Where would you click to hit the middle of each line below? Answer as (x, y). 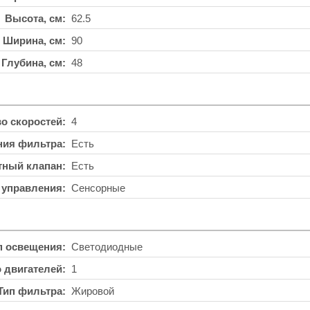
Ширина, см (33, 40)
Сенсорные (98, 188)
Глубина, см (32, 62)
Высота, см (34, 18)
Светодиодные (107, 246)
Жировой (93, 291)
